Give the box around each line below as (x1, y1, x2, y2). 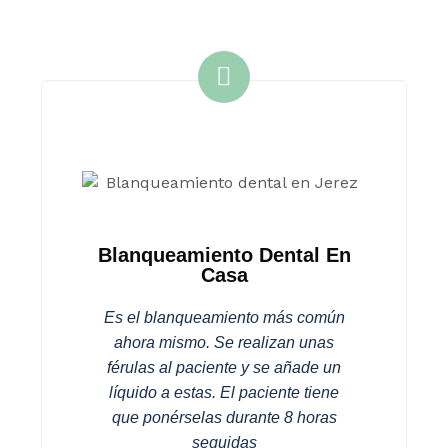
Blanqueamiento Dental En (97, 244, 351, 266)
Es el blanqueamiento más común (103, 309, 345, 326)
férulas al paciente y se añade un (107, 359, 341, 376)
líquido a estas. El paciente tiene (109, 384, 339, 401)
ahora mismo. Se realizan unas (114, 334, 334, 351)
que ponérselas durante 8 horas (111, 409, 337, 426)
